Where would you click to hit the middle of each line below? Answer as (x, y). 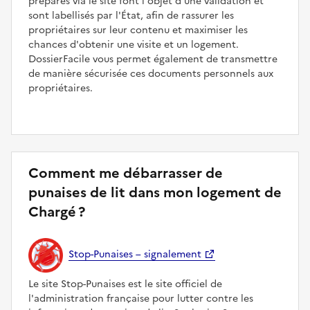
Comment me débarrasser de (126, 173)
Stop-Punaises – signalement (135, 255)
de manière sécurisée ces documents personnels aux (151, 73)
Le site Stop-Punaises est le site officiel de (125, 284)
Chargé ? (57, 211)
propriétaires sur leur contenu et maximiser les (138, 30)
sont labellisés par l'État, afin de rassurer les (131, 15)
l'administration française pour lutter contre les (141, 298)
